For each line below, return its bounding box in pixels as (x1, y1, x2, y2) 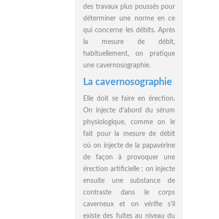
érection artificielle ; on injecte (83, 166, 175, 173)
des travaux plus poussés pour (83, 3, 175, 10)
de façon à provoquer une (83, 154, 175, 161)
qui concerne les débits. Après (83, 27, 175, 34)
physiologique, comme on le (83, 119, 175, 126)
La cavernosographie (83, 77, 172, 87)
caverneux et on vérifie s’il (83, 201, 175, 208)
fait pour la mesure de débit (83, 131, 175, 137)
